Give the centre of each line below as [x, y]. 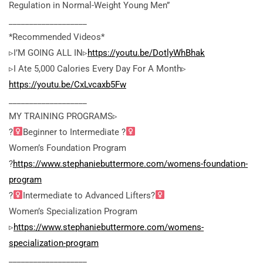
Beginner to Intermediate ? [75, 132]
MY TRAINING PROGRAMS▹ [63, 116]
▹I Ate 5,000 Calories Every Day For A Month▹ [97, 68]
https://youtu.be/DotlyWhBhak [146, 53]
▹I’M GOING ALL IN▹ [48, 53]
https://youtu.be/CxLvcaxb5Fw [68, 84]
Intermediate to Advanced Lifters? [89, 195]
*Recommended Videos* [57, 37]
